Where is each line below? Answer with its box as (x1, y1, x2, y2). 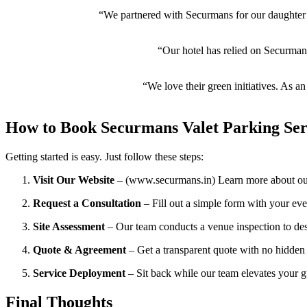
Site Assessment (33, 220, 105, 232)
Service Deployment (33, 267, 125, 279)
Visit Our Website (33, 173, 114, 186)
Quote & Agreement (33, 243, 126, 256)
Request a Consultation (33, 197, 141, 209)
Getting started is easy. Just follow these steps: (5, 150, 204, 162)
